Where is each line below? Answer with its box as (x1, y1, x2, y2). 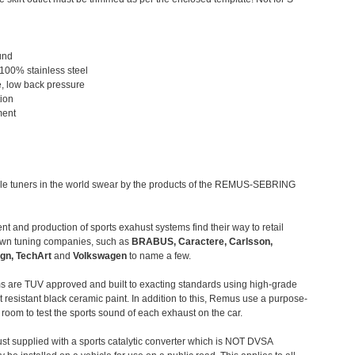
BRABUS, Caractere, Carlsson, (132, 236, 273, 248)
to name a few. (127, 250, 192, 262)
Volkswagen (73, 250, 128, 262)
